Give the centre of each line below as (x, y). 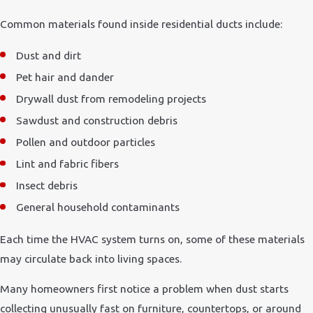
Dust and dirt (49, 55)
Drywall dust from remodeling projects (111, 98)
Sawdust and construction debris (97, 120)
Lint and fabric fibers (68, 164)
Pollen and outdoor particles (86, 142)
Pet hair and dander (65, 77)
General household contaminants (98, 207)
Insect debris (47, 185)
